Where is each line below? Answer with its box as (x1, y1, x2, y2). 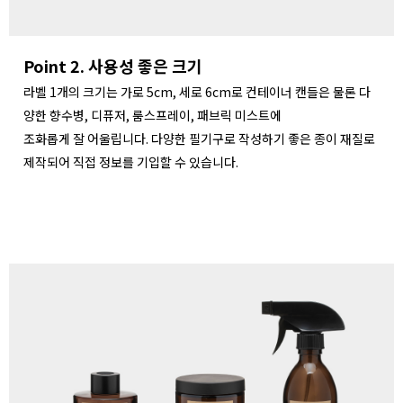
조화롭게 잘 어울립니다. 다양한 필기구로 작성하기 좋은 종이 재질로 (23, 130, 375, 148)
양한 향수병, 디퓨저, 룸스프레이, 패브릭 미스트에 (23, 106, 282, 125)
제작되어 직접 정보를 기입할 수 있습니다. (23, 153, 238, 172)
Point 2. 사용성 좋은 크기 (23, 54, 202, 78)
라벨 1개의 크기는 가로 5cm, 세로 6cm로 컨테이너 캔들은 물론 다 (23, 83, 371, 102)
